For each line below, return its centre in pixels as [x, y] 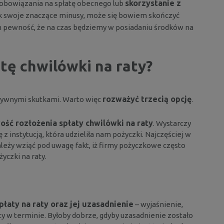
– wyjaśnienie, [158, 204]
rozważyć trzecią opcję [147, 99]
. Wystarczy [172, 123]
